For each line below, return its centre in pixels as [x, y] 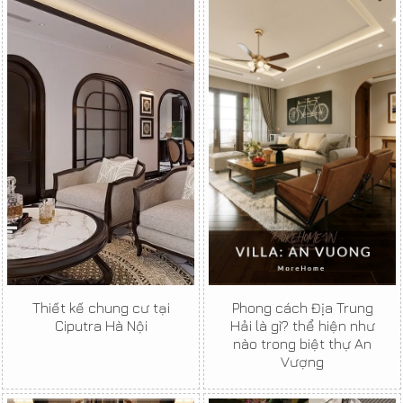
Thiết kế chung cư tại [101, 308]
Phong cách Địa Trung [302, 308]
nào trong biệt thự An [302, 344]
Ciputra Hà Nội [101, 326]
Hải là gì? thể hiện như [302, 326]
